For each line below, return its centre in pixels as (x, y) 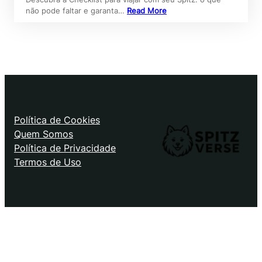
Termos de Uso (48, 162)
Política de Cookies (57, 120)
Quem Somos (44, 134)
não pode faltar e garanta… (76, 11)
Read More (147, 11)
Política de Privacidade (65, 148)
